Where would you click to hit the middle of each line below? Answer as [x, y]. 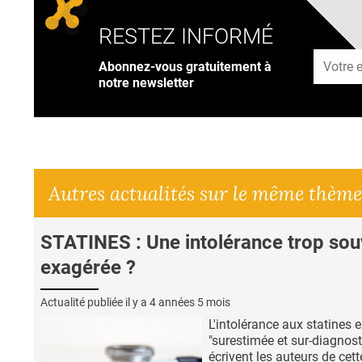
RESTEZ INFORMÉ [186, 37]
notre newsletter [146, 82]
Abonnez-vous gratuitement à [185, 66]
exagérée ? [88, 267]
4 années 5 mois [190, 302]
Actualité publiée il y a [95, 302]
